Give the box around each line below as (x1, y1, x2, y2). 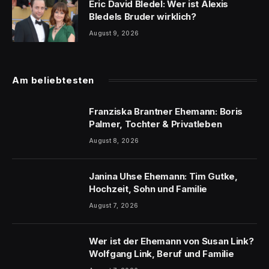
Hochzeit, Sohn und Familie (89, 183, 208, 195)
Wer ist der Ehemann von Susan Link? (89, 235, 254, 247)
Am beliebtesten (12, 74, 94, 86)
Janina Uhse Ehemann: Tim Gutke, (89, 170, 238, 182)
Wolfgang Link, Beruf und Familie (89, 247, 234, 259)
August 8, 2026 (89, 136, 139, 144)
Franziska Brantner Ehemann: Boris (89, 105, 243, 117)
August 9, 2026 (89, 29, 139, 37)
